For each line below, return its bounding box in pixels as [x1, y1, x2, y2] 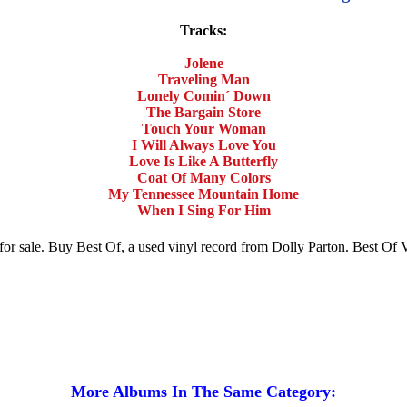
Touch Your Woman [141, 121, 266, 137]
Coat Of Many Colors [136, 170, 271, 186]
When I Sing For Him [136, 203, 271, 219]
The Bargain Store [146, 104, 261, 121]
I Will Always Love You [131, 137, 276, 154]
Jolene [184, 55, 223, 72]
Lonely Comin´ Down [136, 88, 271, 104]
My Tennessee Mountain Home [108, 186, 299, 203]
